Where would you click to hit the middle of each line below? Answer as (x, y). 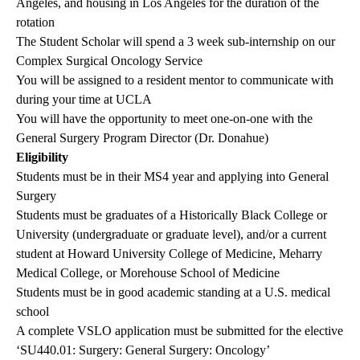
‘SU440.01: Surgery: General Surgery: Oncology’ (143, 350)
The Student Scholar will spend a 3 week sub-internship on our (176, 42)
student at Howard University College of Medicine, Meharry (169, 254)
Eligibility (42, 157)
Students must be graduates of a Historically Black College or (172, 215)
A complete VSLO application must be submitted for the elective (180, 331)
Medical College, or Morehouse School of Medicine (148, 273)
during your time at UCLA (84, 100)
